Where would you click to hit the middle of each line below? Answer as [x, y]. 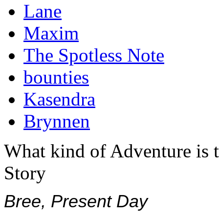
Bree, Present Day [76, 202]
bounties [56, 77]
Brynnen [57, 121]
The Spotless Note [94, 55]
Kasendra [59, 99]
